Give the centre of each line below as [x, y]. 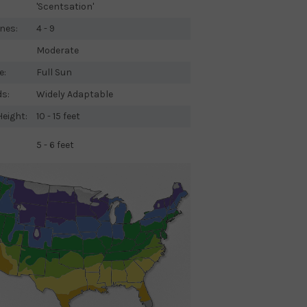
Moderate [57, 50]
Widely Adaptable [74, 94]
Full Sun [54, 72]
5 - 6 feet [55, 145]
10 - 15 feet [58, 116]
